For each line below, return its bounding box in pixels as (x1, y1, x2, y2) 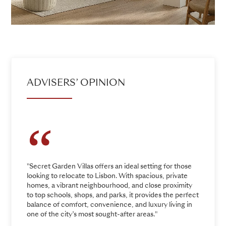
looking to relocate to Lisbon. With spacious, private (27, 173, 188, 180)
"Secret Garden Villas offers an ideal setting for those (27, 163, 192, 171)
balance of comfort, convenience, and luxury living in (27, 202, 192, 209)
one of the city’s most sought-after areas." (27, 211, 157, 218)
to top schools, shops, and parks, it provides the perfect (27, 192, 199, 199)
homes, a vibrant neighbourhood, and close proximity (27, 183, 192, 190)
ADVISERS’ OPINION (27, 78, 125, 88)
